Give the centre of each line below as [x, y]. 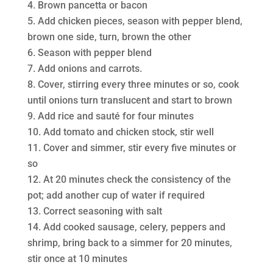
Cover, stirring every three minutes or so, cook [138, 84]
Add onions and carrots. [90, 69]
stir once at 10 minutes [77, 259]
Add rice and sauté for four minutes [115, 116]
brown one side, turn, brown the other [109, 37]
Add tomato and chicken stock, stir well [128, 132]
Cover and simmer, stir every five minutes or [140, 148]
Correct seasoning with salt [102, 211]
